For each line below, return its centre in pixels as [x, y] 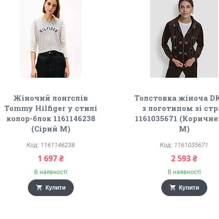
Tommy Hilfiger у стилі [51, 108]
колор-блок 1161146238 [51, 118]
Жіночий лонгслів [51, 98]
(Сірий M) [51, 129]
